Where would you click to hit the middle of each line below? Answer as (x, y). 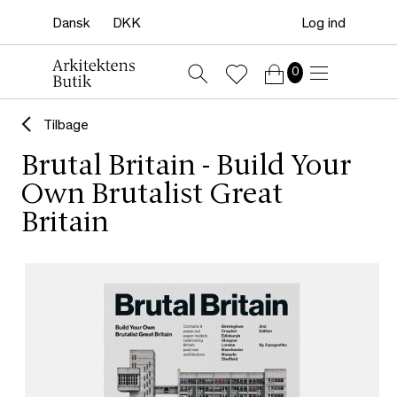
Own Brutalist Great (152, 196)
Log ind (323, 25)
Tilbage (66, 127)
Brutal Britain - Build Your (186, 168)
